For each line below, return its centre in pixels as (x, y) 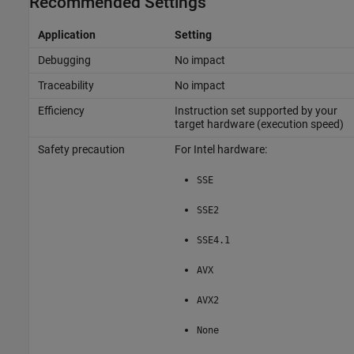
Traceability (66, 86)
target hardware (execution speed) (259, 124)
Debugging (64, 60)
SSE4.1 (213, 241)
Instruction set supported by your (256, 111)
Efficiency (61, 111)
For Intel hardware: (220, 150)
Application (66, 35)
